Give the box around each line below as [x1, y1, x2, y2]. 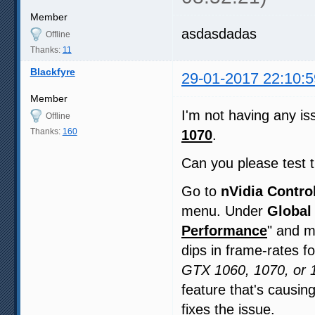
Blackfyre [30, 65, 75, 77]
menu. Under [181, 202, 267, 219]
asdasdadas [181, 25, 257, 41]
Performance [181, 222, 267, 238]
